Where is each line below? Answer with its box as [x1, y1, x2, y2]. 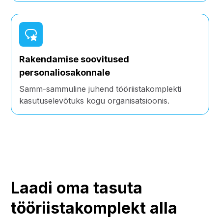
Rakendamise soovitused [19, 54, 130, 64]
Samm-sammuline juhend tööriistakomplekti [19, 83, 182, 94]
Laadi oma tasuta [11, 178, 143, 197]
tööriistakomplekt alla [11, 198, 178, 218]
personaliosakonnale [19, 67, 110, 78]
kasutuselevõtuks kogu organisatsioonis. [19, 95, 170, 106]
